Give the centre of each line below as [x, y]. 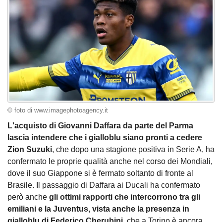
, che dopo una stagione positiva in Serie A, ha [133, 150]
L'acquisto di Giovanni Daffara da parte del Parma [100, 126]
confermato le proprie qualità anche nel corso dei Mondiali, [110, 162]
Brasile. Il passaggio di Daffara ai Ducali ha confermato [104, 185]
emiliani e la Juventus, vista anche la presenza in [98, 209]
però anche [28, 197]
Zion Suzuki [30, 150]
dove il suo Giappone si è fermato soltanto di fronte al [100, 173]
